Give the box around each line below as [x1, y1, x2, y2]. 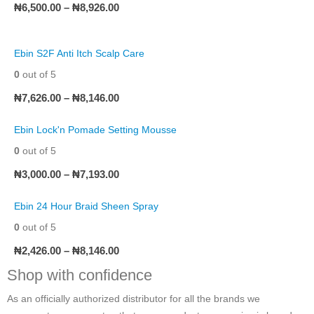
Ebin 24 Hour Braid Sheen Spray [14, 200, 158, 212]
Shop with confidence [7, 266, 152, 284]
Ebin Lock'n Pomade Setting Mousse [14, 123, 177, 135]
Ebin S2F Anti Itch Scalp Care [14, 47, 144, 59]
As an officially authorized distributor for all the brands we [7, 292, 260, 304]
